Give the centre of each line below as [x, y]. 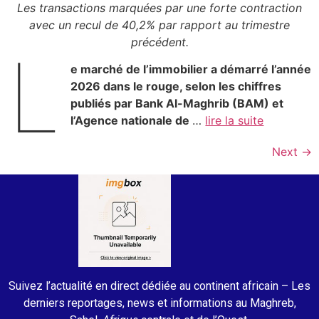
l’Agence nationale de [132, 121]
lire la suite [235, 121]
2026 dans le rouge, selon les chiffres [176, 87]
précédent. [159, 42]
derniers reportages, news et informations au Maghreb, [159, 303]
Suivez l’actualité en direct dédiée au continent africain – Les [159, 286]
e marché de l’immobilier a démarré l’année [191, 69]
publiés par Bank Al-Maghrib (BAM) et [177, 104]
